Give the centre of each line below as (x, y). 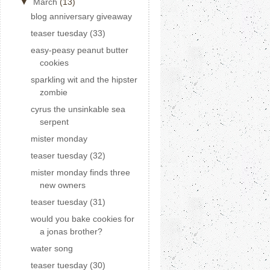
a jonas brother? (71, 231)
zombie (53, 92)
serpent (54, 122)
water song (52, 248)
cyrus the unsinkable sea (78, 109)
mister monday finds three (80, 172)
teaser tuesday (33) (68, 33)
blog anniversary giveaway (81, 16)
